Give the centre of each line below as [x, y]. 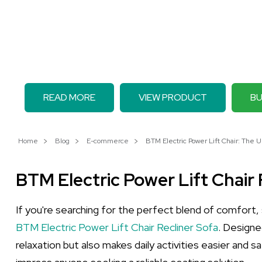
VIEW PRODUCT [173, 97]
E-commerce [108, 141]
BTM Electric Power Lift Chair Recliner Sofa [117, 227]
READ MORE [69, 97]
